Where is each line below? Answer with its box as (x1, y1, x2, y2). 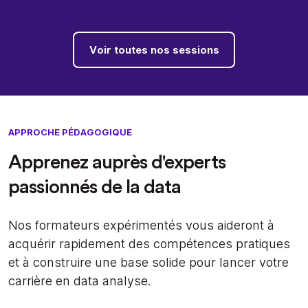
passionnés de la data (8, 177, 181, 197)
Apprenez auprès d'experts (8, 153, 225, 173)
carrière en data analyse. (8, 274, 151, 289)
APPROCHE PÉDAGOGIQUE (8, 126, 132, 138)
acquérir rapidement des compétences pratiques (8, 236, 290, 252)
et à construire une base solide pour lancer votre (8, 255, 289, 270)
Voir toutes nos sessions (89, 43, 219, 56)
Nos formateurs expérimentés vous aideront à (8, 218, 274, 233)
